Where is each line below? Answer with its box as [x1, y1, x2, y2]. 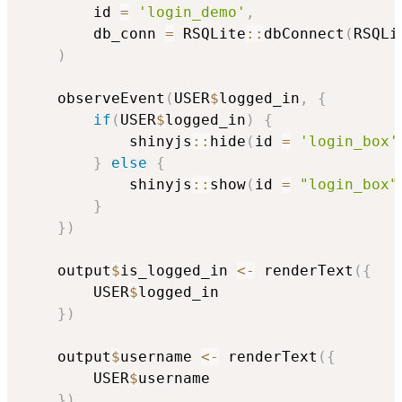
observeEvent [22, 90, 165, 108]
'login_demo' [138, 4, 246, 22]
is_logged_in [120, 262, 237, 280]
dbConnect [264, 25, 345, 43]
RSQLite [174, 25, 246, 43]
